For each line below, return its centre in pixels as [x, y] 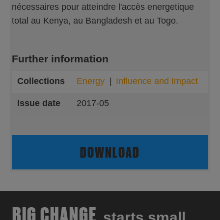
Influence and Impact [157, 81]
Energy [91, 81]
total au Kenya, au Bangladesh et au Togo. [95, 21]
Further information [60, 59]
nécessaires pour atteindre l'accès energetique [103, 7]
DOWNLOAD [110, 152]
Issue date [39, 103]
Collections [41, 81]
